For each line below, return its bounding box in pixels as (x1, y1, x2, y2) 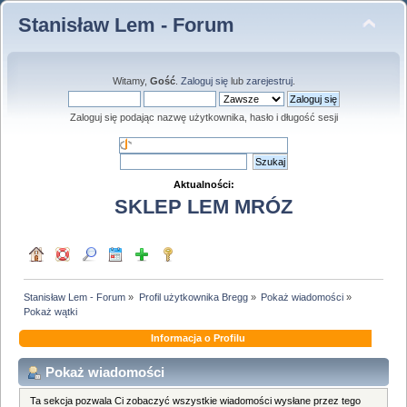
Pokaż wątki (24, 305, 78, 317)
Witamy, (112, 75, 150, 86)
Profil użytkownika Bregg (138, 291, 248, 303)
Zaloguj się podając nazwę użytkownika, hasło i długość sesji (69, 112, 338, 123)
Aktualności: (173, 179, 234, 190)
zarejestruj (245, 75, 293, 86)
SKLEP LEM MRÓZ (114, 195, 293, 219)
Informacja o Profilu (150, 332, 245, 343)
